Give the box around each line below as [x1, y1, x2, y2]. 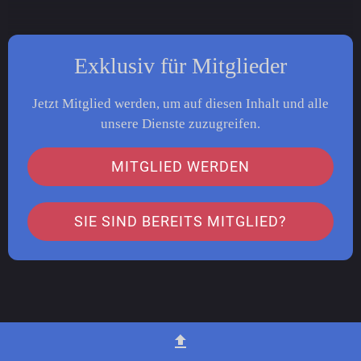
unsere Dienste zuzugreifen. [101, 116, 260, 132]
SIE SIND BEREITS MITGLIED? [74, 213, 287, 230]
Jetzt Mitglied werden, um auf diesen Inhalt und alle [32, 96, 329, 112]
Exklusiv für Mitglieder [74, 52, 287, 78]
